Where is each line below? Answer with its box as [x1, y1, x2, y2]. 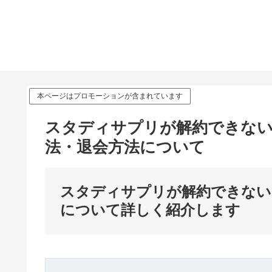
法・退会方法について [45, 137, 205, 156]
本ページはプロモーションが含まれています [37, 91, 183, 100]
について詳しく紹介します [60, 201, 240, 218]
